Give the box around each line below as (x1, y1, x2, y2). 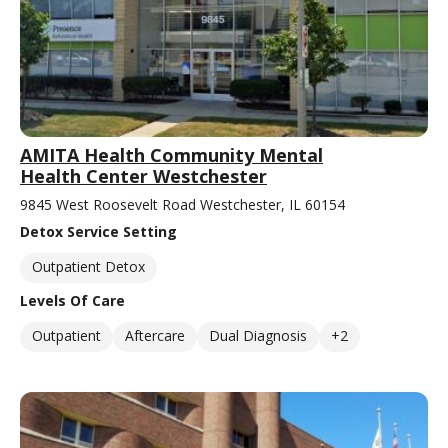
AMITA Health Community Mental (20, 143, 323, 168)
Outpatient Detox (32, 257, 145, 277)
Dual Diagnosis (209, 326, 307, 346)
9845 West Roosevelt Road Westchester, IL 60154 (20, 195, 345, 215)
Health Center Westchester (20, 164, 267, 189)
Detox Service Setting (20, 222, 177, 242)
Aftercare (125, 326, 185, 346)
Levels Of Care (20, 291, 125, 311)
